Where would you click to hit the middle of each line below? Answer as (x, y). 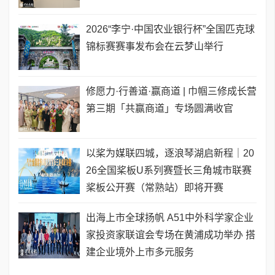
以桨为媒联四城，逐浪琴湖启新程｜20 (170, 153)
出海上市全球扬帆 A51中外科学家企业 (170, 218)
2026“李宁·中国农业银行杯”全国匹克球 (170, 29)
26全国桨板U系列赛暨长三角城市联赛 (169, 171)
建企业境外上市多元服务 (140, 252)
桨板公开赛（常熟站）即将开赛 (155, 188)
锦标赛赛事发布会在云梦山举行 (155, 47)
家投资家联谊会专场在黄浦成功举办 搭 (171, 235)
